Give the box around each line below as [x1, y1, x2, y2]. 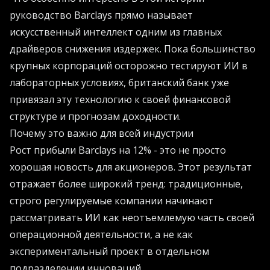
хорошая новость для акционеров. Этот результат [10, 160, 252, 174]
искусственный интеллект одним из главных [10, 25, 222, 39]
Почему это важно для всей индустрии [10, 127, 193, 140]
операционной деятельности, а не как [10, 228, 193, 242]
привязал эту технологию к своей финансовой [10, 93, 231, 107]
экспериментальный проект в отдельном [10, 245, 209, 259]
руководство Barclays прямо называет [10, 8, 193, 22]
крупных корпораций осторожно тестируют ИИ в [10, 59, 248, 73]
